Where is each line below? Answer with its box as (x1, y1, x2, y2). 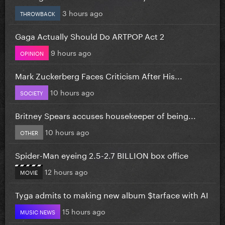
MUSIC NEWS (20, 206, 55, 216)
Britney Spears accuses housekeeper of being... (15, 108, 196, 121)
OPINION (20, 48, 44, 57)
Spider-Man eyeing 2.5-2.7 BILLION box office (15, 148, 188, 161)
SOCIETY (20, 87, 43, 97)
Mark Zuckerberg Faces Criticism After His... (15, 68, 182, 81)
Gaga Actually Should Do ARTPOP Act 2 (15, 29, 164, 42)
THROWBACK (20, 8, 55, 18)
